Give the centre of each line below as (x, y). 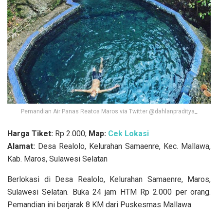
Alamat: (21, 146)
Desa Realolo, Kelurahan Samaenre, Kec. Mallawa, (123, 146)
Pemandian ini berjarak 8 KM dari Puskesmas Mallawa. (100, 204)
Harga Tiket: (31, 133)
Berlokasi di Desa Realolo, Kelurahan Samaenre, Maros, (109, 179)
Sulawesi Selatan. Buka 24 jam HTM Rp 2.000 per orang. (109, 192)
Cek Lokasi (128, 133)
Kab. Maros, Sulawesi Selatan (57, 159)
